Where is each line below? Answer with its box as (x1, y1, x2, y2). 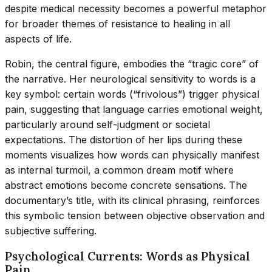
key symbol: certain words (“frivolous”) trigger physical (5, 87, 259, 100)
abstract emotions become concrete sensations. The (5, 178, 247, 191)
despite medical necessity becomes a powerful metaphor (5, 2, 267, 15)
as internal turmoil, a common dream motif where (5, 163, 234, 176)
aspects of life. (5, 32, 72, 45)
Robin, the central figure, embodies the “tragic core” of (5, 57, 259, 70)
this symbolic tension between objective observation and (5, 209, 265, 222)
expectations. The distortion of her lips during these (5, 133, 242, 146)
